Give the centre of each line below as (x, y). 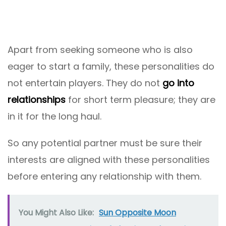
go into (178, 83)
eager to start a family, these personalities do (111, 66)
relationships (37, 99)
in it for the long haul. (54, 116)
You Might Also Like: (56, 212)
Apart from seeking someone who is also (100, 49)
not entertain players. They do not (85, 83)
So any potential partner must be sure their (105, 143)
